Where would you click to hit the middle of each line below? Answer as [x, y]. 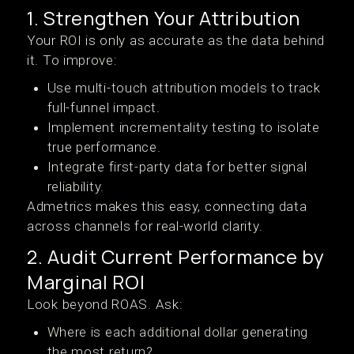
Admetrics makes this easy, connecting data [167, 206]
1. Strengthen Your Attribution [164, 18]
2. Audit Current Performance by [176, 256]
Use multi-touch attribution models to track [184, 88]
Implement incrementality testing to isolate [183, 127]
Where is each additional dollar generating [177, 332]
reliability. [75, 186]
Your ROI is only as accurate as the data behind [176, 40]
